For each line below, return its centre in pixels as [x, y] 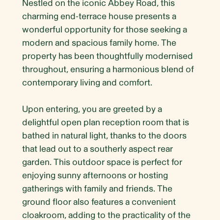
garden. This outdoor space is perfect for [102, 163]
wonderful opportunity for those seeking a [105, 30]
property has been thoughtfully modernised [108, 56]
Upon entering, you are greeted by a [92, 110]
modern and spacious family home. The [99, 43]
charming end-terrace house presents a [99, 17]
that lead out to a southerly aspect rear [97, 149]
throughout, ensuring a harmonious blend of [108, 70]
